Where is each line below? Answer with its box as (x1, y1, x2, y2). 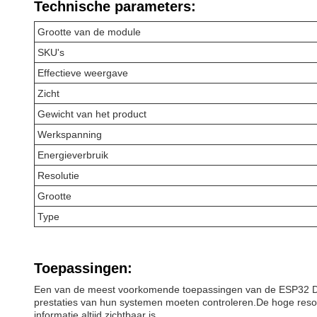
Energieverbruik (38, 149, 108, 161)
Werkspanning (38, 129, 102, 140)
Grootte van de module (38, 26, 141, 38)
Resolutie (38, 170, 79, 181)
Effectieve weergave (38, 67, 128, 79)
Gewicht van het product (38, 108, 146, 120)
